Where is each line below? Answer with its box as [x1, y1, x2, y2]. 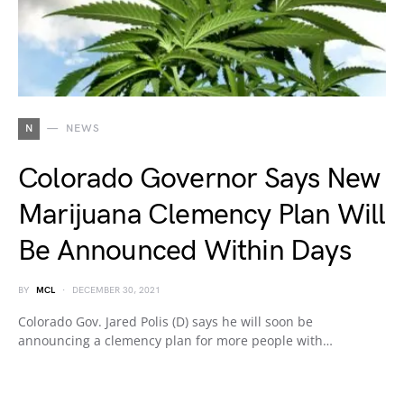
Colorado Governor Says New [18, 161, 381, 197]
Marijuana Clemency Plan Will [18, 197, 386, 233]
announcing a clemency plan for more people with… [18, 332, 333, 349]
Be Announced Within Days [18, 234, 351, 269]
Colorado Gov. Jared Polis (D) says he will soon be [18, 313, 313, 330]
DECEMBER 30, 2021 [72, 285, 161, 296]
